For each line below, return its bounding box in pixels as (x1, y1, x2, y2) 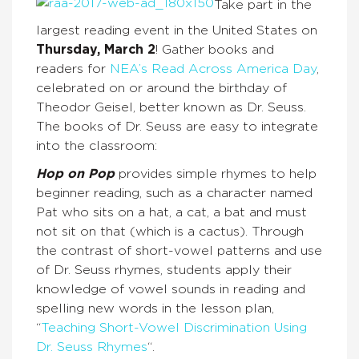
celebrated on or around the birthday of (36, 82, 287, 95)
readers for (36, 63, 110, 75)
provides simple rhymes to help (115, 167, 317, 180)
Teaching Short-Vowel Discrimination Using (41, 321, 307, 334)
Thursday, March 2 (36, 43, 155, 56)
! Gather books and (155, 43, 274, 56)
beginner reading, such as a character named (36, 187, 313, 200)
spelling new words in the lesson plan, (36, 302, 274, 315)
